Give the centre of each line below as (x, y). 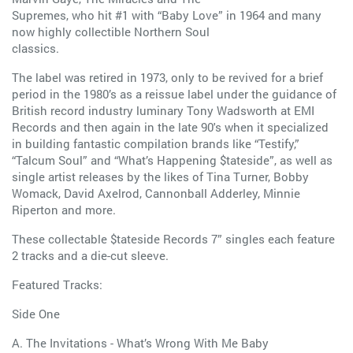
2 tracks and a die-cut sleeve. (90, 255)
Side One (36, 314)
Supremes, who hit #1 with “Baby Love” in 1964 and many (167, 15)
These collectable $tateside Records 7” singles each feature (173, 239)
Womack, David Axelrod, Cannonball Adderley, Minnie (156, 193)
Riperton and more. (64, 210)
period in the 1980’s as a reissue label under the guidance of (174, 94)
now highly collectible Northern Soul (111, 32)
